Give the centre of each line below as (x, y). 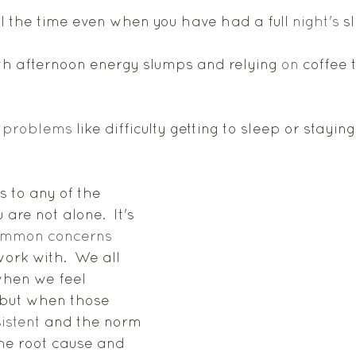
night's (316, 21)
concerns (80, 236)
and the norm (93, 321)
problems (37, 128)
